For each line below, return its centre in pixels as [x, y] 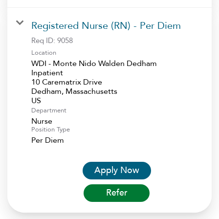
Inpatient [47, 73]
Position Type [51, 129]
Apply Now [117, 170]
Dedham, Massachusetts [74, 91]
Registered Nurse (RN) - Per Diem [106, 25]
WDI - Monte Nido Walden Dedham [94, 63]
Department [49, 110]
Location [44, 53]
